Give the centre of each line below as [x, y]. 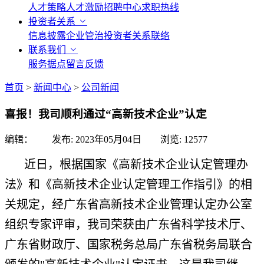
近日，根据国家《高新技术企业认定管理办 [136, 165]
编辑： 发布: [40, 140]
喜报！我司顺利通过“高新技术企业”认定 [106, 114]
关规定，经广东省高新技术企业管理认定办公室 [128, 205]
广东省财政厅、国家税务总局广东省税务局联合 [128, 245]
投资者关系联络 [137, 36]
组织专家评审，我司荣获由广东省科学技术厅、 [128, 225]
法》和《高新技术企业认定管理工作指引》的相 [128, 185]
